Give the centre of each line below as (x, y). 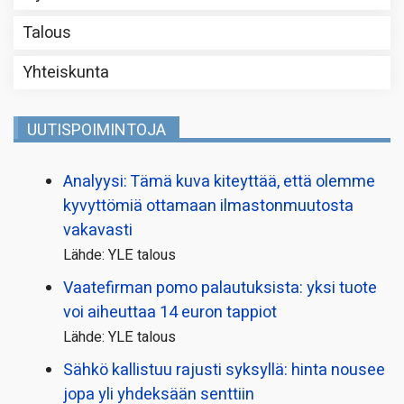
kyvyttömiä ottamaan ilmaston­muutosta (208, 206)
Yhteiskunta (66, 72)
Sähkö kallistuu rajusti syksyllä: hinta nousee (224, 370)
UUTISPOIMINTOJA (96, 130)
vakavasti (98, 230)
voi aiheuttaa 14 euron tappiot (170, 312)
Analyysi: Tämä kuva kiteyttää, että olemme (219, 181)
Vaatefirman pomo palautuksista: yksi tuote (220, 288)
